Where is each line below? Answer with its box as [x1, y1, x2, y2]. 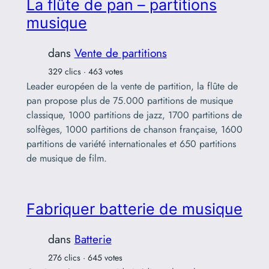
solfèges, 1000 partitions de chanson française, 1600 [26, 122, 243, 137]
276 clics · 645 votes [47, 251, 122, 264]
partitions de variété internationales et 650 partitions [26, 137, 236, 151]
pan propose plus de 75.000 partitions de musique [26, 94, 233, 108]
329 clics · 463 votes [47, 65, 123, 78]
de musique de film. [26, 151, 107, 166]
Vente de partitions [74, 44, 167, 62]
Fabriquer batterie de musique [26, 199, 243, 218]
